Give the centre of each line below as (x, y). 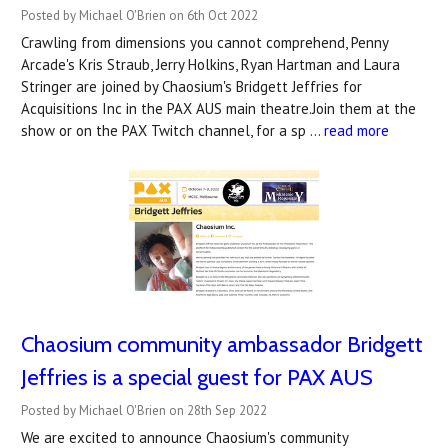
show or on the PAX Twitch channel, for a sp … (172, 130)
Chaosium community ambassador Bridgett (222, 344)
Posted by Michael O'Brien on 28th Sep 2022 (144, 410)
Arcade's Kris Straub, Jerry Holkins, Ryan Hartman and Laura (210, 64)
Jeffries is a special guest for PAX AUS (197, 377)
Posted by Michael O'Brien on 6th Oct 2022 (139, 15)
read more (356, 130)
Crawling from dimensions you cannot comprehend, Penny (204, 42)
